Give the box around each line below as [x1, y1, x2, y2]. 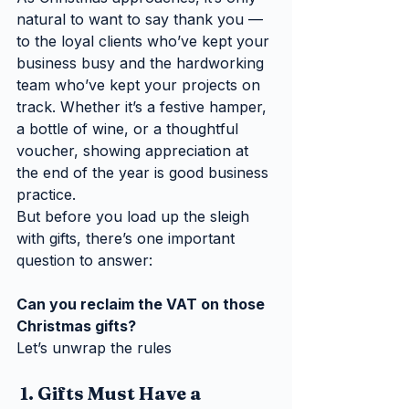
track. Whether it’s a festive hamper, [16, 97, 271, 116]
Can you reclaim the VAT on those [16, 294, 268, 313]
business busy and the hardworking [16, 53, 268, 72]
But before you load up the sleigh [16, 206, 254, 225]
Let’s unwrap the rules [16, 338, 176, 357]
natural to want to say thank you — [16, 9, 267, 28]
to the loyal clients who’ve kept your [16, 31, 274, 50]
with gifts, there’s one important [16, 228, 239, 247]
